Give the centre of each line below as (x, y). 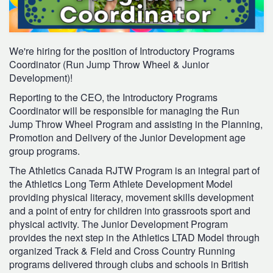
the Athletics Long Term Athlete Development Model (121, 183)
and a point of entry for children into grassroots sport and (130, 210)
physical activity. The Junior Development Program (119, 224)
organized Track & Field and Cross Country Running (122, 250)
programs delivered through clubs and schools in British (129, 264)
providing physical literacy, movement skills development (131, 197)
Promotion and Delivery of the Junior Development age (127, 137)
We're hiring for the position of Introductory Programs (122, 51)
